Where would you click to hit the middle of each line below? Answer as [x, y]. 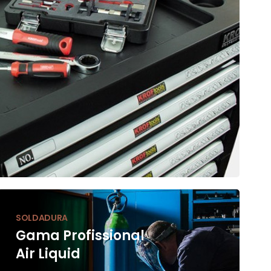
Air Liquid [48, 253]
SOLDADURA [42, 217]
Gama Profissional [80, 235]
